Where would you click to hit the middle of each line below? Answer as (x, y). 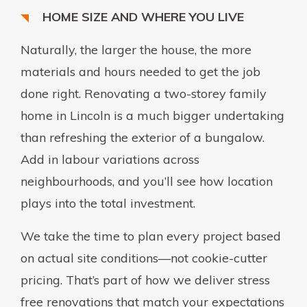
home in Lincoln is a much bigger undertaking (152, 115)
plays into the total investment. (108, 203)
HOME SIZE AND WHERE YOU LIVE (143, 16)
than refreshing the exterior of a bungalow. (143, 137)
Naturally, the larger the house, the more (136, 49)
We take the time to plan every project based (151, 236)
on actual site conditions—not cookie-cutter (144, 258)
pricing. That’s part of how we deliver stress (145, 280)
